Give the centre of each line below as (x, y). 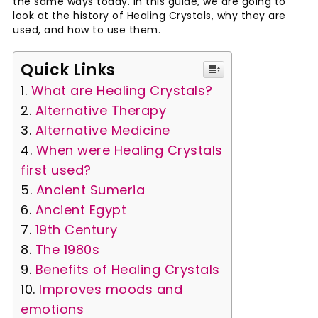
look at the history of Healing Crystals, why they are (149, 15)
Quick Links (68, 70)
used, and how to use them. (88, 29)
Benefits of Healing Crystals (127, 269)
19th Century (78, 229)
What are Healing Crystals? (122, 90)
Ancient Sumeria (92, 190)
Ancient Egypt (83, 209)
